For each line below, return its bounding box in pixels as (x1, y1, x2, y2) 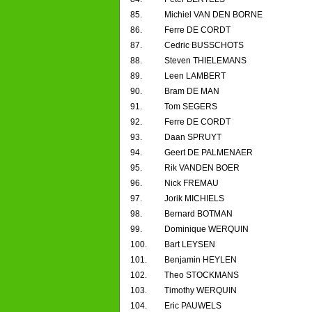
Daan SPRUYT (164, 132, 221, 143)
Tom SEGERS (164, 102, 217, 112)
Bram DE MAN (164, 86, 219, 97)
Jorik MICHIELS (164, 194, 224, 204)
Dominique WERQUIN (164, 224, 249, 235)
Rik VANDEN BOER (164, 163, 240, 173)
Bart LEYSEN (164, 240, 215, 250)
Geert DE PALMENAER (164, 148, 253, 158)
